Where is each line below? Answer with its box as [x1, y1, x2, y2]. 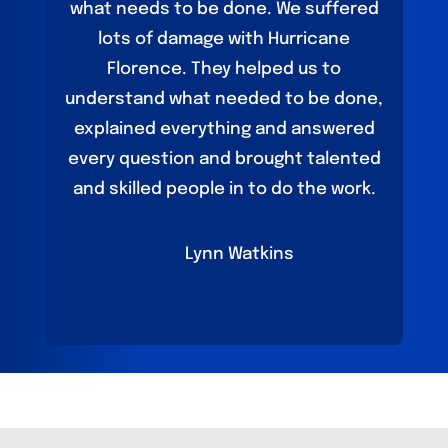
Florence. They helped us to [107, 61, 341, 79]
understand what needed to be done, [65, 91, 383, 109]
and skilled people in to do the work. [72, 181, 376, 199]
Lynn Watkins [184, 246, 294, 264]
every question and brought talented [67, 151, 381, 169]
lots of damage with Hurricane [98, 31, 350, 49]
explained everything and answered [73, 121, 375, 139]
